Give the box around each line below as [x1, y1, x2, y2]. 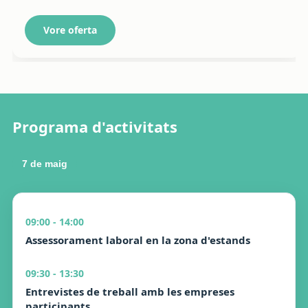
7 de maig [22, 158, 67, 169]
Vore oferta [43, 23, 97, 36]
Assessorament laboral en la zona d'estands [25, 233, 250, 247]
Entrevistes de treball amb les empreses [25, 285, 234, 298]
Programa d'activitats [12, 116, 177, 137]
